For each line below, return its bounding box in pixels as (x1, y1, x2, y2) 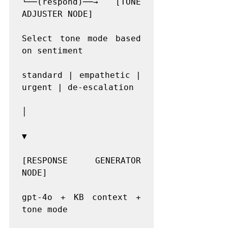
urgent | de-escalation (22, 82, 134, 92)
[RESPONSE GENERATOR (22, 156, 141, 165)
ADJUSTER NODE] (22, 9, 93, 19)
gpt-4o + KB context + (22, 192, 141, 202)
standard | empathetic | (22, 70, 141, 80)
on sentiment (22, 46, 83, 55)
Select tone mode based (22, 34, 141, 43)
